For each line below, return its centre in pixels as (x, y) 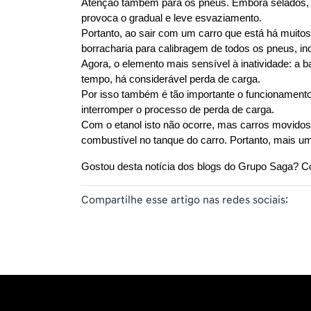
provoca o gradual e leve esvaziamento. (171, 18)
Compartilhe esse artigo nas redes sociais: (185, 200)
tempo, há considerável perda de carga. (171, 79)
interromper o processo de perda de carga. (179, 110)
